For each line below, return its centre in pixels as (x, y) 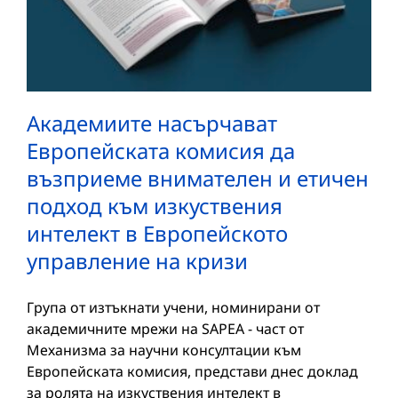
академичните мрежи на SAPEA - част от (165, 328)
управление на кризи (137, 260)
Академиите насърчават (152, 123)
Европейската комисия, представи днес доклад (192, 371)
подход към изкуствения (155, 205)
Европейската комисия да (161, 150)
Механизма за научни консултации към (164, 350)
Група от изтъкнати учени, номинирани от (173, 307)
